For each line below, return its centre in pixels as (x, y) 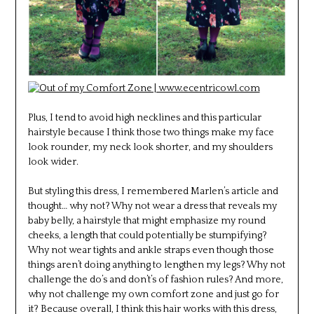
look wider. (53, 162)
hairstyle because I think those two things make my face (151, 132)
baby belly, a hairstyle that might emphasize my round (146, 220)
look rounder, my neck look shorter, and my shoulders (150, 147)
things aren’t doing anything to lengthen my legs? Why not (156, 265)
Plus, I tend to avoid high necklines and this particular (144, 117)
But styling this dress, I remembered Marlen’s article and (153, 191)
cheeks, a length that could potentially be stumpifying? (147, 235)
